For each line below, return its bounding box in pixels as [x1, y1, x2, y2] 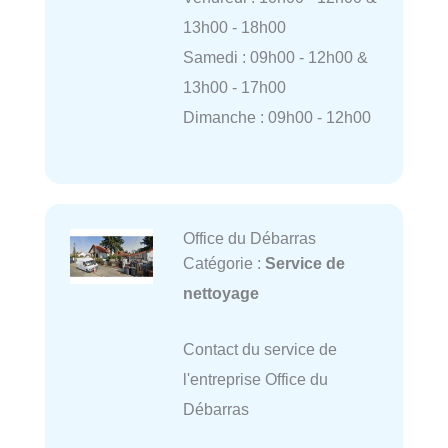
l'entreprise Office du [182, 369, 328, 388]
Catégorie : [182, 253, 265, 272]
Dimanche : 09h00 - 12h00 [182, 108, 371, 127]
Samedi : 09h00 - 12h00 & [182, 48, 368, 67]
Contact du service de [182, 339, 337, 358]
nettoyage [182, 283, 259, 302]
